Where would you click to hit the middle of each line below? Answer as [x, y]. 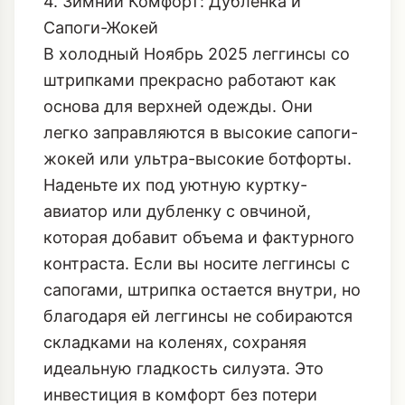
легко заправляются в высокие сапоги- [201, 197]
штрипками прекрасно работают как [190, 145]
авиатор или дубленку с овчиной [175, 276]
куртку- [277, 250]
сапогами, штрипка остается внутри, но [202, 354]
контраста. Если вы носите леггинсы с [197, 328]
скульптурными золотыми [149, 14]
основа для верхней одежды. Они [178, 171]
